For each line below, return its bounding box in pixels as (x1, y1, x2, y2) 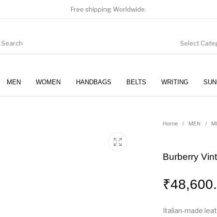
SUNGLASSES (125, 107, 169, 115)
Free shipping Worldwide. (71, 5, 146, 13)
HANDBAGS (76, 78, 111, 86)
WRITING (161, 78, 188, 86)
